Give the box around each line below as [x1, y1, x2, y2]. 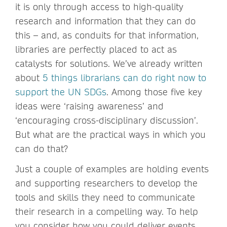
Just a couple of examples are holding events [15, 163, 209, 175]
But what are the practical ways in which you [15, 128, 206, 140]
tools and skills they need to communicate [15, 191, 195, 203]
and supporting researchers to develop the [15, 177, 198, 189]
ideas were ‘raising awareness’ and [15, 100, 164, 112]
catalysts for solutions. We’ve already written [15, 57, 203, 69]
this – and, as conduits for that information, [15, 29, 199, 41]
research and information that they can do [15, 15, 196, 27]
